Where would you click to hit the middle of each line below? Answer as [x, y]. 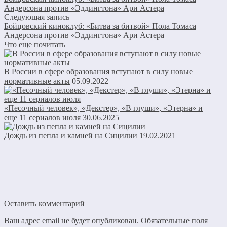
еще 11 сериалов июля [42, 117]
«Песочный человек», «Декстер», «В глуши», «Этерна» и [103, 108]
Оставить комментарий [44, 203]
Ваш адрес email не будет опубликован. [71, 220]
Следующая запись [37, 17]
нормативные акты [37, 81]
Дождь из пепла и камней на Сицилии [71, 135]
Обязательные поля [174, 220]
